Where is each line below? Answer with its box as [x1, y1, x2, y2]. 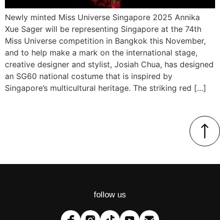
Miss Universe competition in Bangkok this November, [5, 36, 206, 46]
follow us [94, 190, 126, 199]
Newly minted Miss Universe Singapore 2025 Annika [5, 12, 200, 23]
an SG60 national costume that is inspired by [5, 71, 172, 82]
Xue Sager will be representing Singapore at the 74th [5, 24, 201, 34]
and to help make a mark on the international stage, [5, 48, 197, 58]
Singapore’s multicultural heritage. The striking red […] [5, 83, 206, 93]
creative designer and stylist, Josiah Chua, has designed [5, 59, 214, 70]
